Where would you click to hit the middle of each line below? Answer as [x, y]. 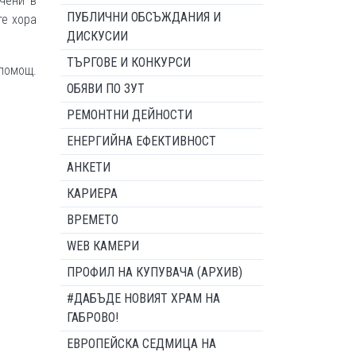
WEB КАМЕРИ [103, 246]
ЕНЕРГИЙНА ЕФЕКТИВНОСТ [141, 141]
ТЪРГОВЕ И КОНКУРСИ [129, 62]
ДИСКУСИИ [97, 36]
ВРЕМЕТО [93, 220]
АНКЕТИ [89, 167]
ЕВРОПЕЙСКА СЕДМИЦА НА [141, 344]
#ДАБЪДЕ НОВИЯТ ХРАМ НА [143, 298]
